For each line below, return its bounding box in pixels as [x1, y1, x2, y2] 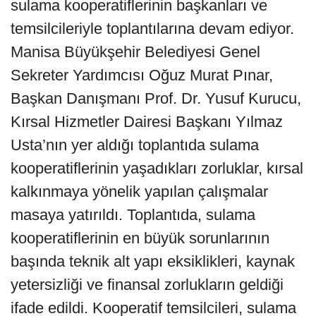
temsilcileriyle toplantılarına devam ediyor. [11, 20, 294, 38]
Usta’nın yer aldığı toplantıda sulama [11, 136, 259, 154]
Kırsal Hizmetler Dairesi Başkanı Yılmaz [11, 113, 283, 131]
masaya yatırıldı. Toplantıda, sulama [11, 206, 255, 224]
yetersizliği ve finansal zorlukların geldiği [11, 276, 284, 294]
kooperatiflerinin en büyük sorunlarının [11, 229, 269, 248]
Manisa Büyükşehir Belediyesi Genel [11, 43, 260, 61]
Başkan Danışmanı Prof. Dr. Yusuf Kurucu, [11, 90, 301, 108]
